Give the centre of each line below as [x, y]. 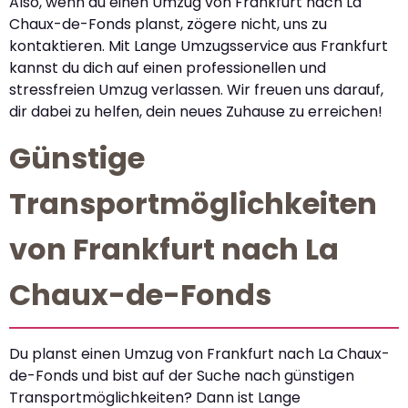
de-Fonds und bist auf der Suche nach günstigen [182, 376]
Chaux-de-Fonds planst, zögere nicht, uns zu [168, 24]
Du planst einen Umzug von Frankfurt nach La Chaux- [199, 354]
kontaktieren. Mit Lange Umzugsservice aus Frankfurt [199, 46]
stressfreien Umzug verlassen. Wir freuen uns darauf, [196, 89]
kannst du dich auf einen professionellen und [168, 67]
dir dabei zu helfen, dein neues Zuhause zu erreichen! [196, 111]
